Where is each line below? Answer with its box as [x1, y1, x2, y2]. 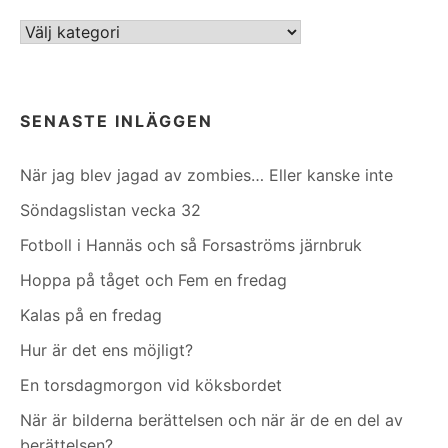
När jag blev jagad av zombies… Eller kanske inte [20, 164, 393, 185]
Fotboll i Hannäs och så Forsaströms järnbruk [20, 234, 362, 255]
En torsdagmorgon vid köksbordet [20, 374, 282, 395]
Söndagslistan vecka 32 [20, 199, 201, 220]
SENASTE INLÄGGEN [20, 110, 213, 131]
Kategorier [19, 20, 98, 41]
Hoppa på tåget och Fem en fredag [20, 269, 287, 290]
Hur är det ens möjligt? [20, 339, 193, 360]
